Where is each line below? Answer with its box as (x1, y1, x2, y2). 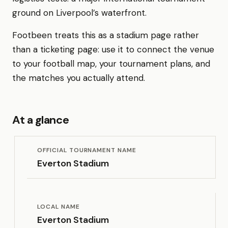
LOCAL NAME (37, 203, 80, 211)
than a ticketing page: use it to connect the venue (12, 44, 214, 55)
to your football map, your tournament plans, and (12, 58, 210, 69)
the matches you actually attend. (12, 72, 145, 83)
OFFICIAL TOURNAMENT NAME (37, 146, 137, 154)
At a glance (12, 112, 69, 127)
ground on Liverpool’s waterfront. (12, 7, 147, 18)
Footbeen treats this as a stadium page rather (12, 30, 199, 41)
